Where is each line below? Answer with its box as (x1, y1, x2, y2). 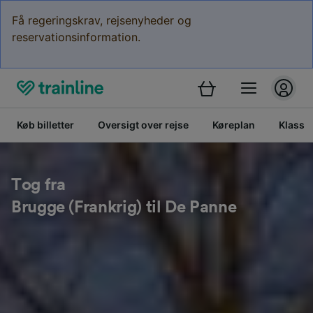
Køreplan (212, 119, 255, 131)
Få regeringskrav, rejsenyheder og (12, 13, 191, 27)
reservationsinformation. (12, 30, 140, 44)
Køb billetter (17, 119, 74, 131)
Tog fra (11, 177, 66, 194)
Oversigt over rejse (98, 119, 189, 131)
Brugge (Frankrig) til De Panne (11, 199, 237, 216)
